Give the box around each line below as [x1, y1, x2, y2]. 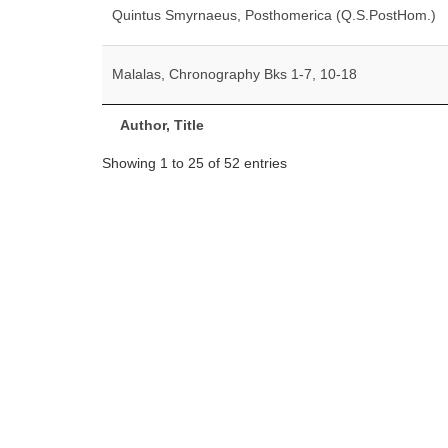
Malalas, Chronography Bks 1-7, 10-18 [112, 66, 357, 82]
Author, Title [120, 117, 204, 133]
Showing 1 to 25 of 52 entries [102, 154, 287, 171]
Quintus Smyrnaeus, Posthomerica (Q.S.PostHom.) [112, 7, 436, 23]
